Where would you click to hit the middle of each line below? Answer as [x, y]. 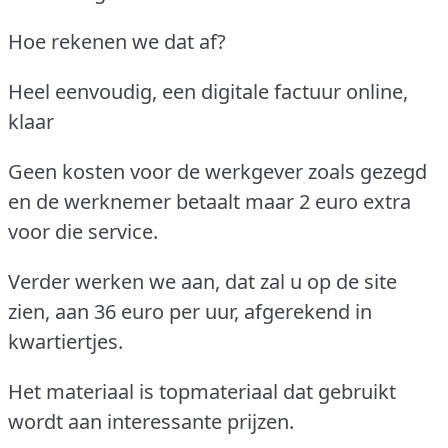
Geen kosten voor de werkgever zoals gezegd [217, 171]
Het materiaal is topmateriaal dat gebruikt [202, 391]
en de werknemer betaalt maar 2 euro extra [209, 201]
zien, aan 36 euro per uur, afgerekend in [190, 311]
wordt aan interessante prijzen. [151, 421]
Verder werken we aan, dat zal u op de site [202, 281]
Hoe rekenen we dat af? [117, 41]
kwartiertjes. [65, 341]
